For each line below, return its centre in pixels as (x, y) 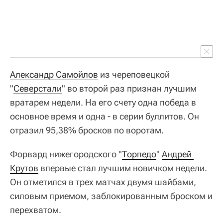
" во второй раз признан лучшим (129, 88)
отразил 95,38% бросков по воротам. (87, 130)
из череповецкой (134, 74)
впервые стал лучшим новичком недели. (123, 168)
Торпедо (139, 154)
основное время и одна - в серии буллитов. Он (105, 116)
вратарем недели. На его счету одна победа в (103, 102)
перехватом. (36, 210)
